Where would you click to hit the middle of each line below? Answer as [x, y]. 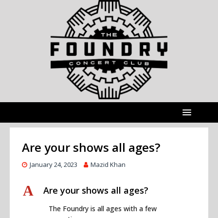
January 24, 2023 [54, 165]
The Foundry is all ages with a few [103, 209]
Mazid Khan [108, 165]
